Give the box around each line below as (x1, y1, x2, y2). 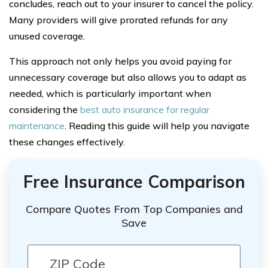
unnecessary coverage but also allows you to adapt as (9, 71, 246, 83)
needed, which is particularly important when (9, 87, 211, 99)
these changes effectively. (9, 135, 125, 148)
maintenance (9, 119, 65, 132)
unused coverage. (9, 29, 85, 42)
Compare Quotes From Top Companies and (25, 202, 243, 217)
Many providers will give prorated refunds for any (9, 13, 228, 26)
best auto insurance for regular (80, 103, 209, 115)
